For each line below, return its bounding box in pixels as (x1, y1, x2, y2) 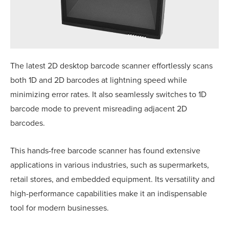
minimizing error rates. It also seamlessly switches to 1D (10, 89, 207, 100)
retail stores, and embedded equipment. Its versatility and (10, 174, 215, 185)
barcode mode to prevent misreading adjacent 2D (10, 104, 187, 114)
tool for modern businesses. (10, 203, 109, 214)
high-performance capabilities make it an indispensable (10, 189, 207, 199)
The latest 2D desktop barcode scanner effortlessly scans (10, 61, 213, 72)
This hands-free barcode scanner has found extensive (10, 146, 200, 156)
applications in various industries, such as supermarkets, (10, 160, 209, 171)
